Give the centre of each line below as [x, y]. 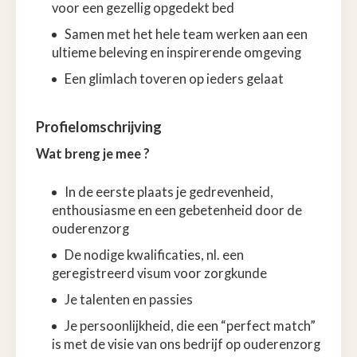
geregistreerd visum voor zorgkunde [159, 273]
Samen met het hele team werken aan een [186, 34]
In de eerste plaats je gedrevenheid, [169, 192]
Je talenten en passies [129, 299]
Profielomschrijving [99, 126]
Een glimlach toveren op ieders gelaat [174, 78]
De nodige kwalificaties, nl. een [154, 255]
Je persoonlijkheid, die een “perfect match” [190, 326]
